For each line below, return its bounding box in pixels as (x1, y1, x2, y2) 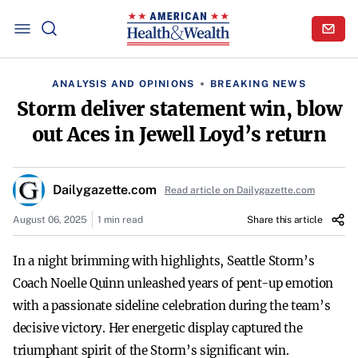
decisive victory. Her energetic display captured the (13, 320, 303, 336)
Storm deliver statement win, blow (16, 97, 342, 121)
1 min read (97, 214, 143, 225)
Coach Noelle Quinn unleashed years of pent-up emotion (13, 276, 334, 291)
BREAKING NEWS (210, 78, 306, 89)
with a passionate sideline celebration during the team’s (13, 298, 331, 313)
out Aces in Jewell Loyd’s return (31, 122, 327, 147)
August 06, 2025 (13, 214, 87, 225)
